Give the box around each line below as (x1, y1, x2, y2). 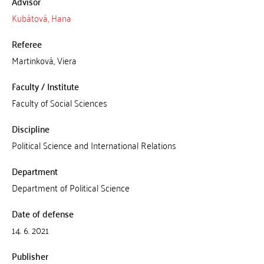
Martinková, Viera (11, 52, 77, 68)
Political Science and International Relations (11, 137, 176, 153)
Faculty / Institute (11, 78, 79, 94)
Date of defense (11, 205, 74, 222)
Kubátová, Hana (11, 9, 71, 26)
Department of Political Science (11, 179, 130, 196)
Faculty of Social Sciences (11, 94, 107, 111)
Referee (11, 35, 42, 52)
